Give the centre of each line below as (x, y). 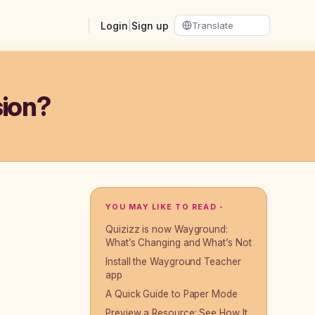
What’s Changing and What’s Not (179, 243)
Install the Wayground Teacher (173, 262)
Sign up (150, 25)
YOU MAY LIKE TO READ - (165, 207)
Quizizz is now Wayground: (167, 229)
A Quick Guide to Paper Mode (172, 294)
